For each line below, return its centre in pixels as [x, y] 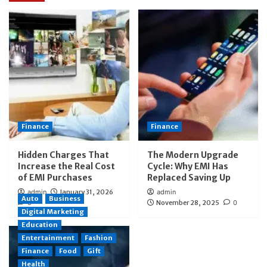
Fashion [99, 237]
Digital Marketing [53, 211]
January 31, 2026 [86, 192]
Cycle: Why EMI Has [187, 166]
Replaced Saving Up [189, 177]
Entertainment [48, 237]
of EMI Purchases [55, 177]
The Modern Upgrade [193, 155]
